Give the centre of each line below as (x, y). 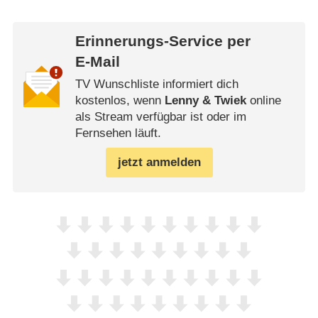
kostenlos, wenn (120, 101)
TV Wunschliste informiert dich (157, 84)
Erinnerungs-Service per (163, 41)
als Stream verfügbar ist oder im (160, 117)
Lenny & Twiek (205, 101)
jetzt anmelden (159, 163)
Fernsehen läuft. (118, 133)
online (263, 101)
